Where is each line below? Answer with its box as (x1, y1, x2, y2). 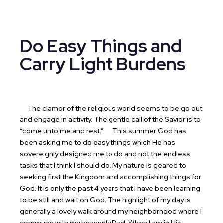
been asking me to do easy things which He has (20, 138, 175, 147)
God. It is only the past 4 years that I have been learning (20, 184, 200, 193)
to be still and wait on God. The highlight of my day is (20, 195, 191, 204)
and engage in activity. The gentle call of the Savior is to (20, 115, 201, 124)
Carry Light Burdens (20, 52, 186, 76)
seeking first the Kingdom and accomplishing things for (20, 172, 201, 181)
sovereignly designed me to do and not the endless (20, 149, 190, 158)
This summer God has (105, 126, 186, 135)
